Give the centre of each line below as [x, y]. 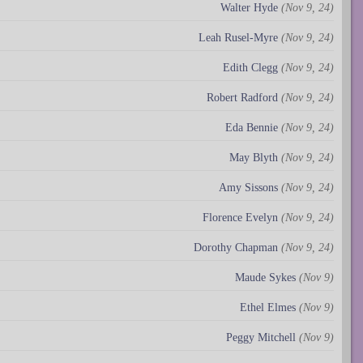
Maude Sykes [265, 277]
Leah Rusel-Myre [238, 37]
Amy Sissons [248, 187]
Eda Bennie [252, 127]
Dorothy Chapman [236, 247]
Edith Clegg [250, 67]
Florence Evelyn [240, 217]
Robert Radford [242, 97]
